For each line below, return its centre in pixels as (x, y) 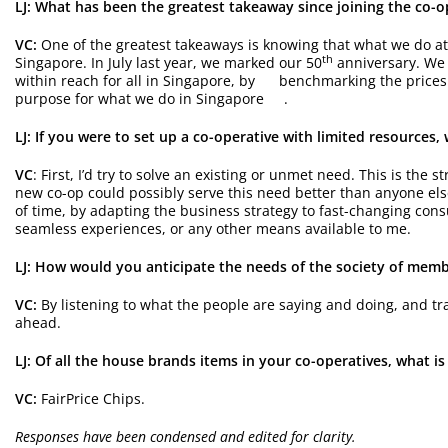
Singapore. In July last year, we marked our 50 (168, 62)
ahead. (38, 322)
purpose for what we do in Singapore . (151, 98)
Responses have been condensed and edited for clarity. (185, 436)
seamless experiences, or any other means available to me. (213, 228)
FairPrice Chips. (91, 398)
